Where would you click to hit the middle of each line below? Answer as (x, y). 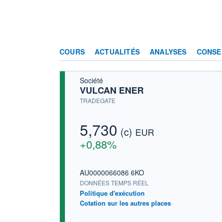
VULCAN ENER (112, 90)
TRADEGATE (98, 100)
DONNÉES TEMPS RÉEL (114, 183)
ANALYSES (168, 51)
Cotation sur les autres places (125, 203)
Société (91, 80)
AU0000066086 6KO (112, 173)
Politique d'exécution (112, 193)
